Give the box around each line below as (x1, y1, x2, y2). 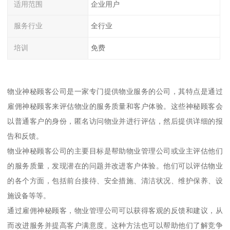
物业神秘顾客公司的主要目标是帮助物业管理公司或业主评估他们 (7, 146, 223, 155)
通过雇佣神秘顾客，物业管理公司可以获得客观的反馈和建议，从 (7, 206, 223, 215)
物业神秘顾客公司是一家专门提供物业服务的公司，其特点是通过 (7, 87, 223, 95)
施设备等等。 (7, 191, 51, 200)
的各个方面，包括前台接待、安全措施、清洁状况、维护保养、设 (7, 176, 223, 185)
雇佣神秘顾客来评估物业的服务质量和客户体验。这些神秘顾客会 (7, 102, 223, 110)
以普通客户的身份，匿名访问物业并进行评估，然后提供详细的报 (7, 117, 223, 125)
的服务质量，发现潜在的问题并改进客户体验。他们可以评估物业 (7, 161, 223, 170)
